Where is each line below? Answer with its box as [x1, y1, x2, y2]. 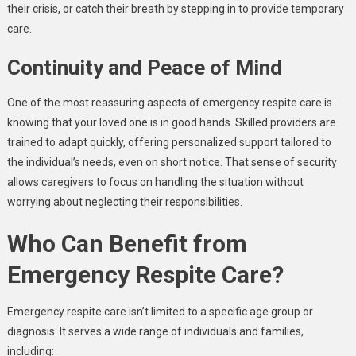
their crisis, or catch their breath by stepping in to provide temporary [6, 2, 344, 15]
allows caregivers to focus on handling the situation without [6, 176, 304, 188]
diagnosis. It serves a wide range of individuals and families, [6, 325, 304, 338]
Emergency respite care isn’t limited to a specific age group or [6, 305, 313, 318]
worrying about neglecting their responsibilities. [6, 195, 242, 208]
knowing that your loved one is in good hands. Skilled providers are [6, 116, 336, 129]
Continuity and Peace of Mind [6, 56, 282, 79]
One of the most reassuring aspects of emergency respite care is [6, 96, 332, 109]
